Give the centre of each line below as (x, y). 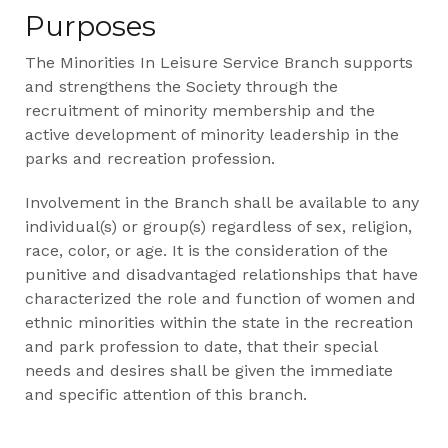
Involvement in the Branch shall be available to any (222, 202)
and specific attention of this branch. (166, 394)
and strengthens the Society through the (181, 86)
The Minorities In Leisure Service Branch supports (219, 62)
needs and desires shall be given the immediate (209, 370)
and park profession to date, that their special (201, 346)
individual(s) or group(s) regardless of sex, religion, (218, 226)
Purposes (90, 25)
